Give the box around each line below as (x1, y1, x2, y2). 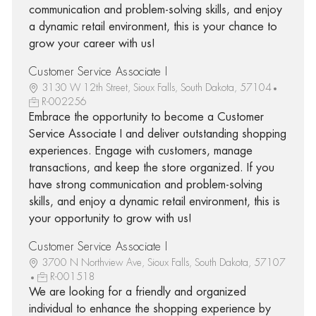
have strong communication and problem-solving (28, 178, 262, 190)
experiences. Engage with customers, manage (28, 145, 253, 157)
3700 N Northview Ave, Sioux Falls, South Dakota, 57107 (41, 257, 286, 267)
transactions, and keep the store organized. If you (28, 162, 274, 174)
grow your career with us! (28, 37, 155, 49)
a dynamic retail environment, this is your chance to (28, 20, 277, 32)
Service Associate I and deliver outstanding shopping (28, 128, 286, 140)
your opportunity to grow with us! (28, 212, 192, 224)
